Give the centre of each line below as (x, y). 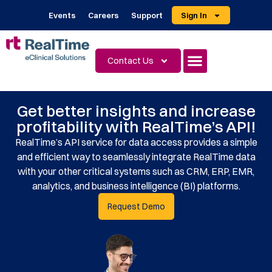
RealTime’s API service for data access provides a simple (136, 142)
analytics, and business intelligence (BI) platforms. (136, 186)
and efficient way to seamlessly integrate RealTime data (136, 157)
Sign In (194, 15)
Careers (103, 15)
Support (147, 15)
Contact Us (130, 60)
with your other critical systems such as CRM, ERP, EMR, (136, 171)
